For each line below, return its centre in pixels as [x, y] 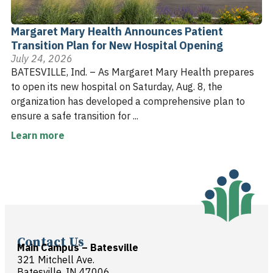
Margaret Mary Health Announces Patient [117, 31]
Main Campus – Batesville [78, 247]
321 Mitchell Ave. [56, 259]
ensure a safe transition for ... [75, 115]
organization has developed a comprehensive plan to [128, 101]
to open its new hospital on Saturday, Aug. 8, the [117, 86]
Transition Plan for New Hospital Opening [117, 45]
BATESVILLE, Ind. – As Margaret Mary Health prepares [133, 72]
